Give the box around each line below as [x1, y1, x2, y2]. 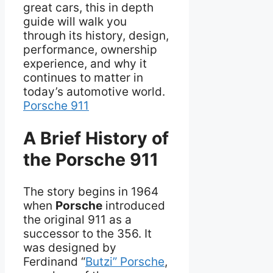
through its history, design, [23, 29, 169, 43]
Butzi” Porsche [85, 254, 165, 269]
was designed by [23, 240, 116, 255]
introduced [102, 198, 165, 213]
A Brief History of [23, 127, 169, 149]
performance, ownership [23, 43, 157, 57]
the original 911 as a [23, 212, 132, 227]
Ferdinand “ [23, 254, 85, 269]
